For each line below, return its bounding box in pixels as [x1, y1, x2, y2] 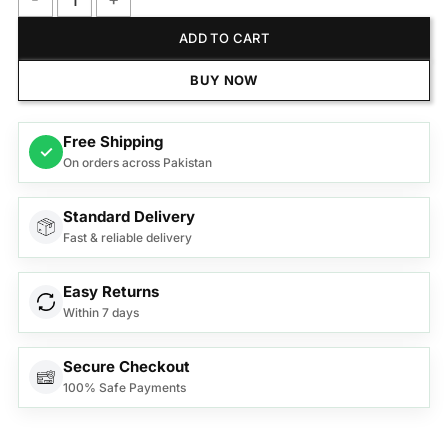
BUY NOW [190, 72, 258, 89]
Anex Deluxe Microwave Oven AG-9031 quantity [16, 19, 354, 37]
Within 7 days [62, 304, 139, 320]
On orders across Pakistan [62, 154, 212, 170]
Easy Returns [62, 281, 159, 301]
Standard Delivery [62, 206, 195, 226]
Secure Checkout [62, 356, 190, 376]
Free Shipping [62, 131, 163, 151]
